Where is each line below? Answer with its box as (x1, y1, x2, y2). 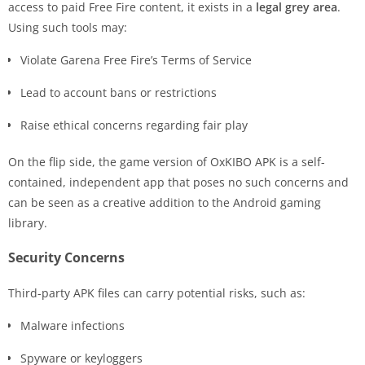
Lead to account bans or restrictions (20, 84, 217, 100)
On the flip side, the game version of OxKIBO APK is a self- (8, 153, 325, 169)
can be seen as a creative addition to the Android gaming (8, 194, 321, 210)
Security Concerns (8, 248, 125, 266)
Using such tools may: (8, 19, 127, 35)
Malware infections (20, 317, 125, 333)
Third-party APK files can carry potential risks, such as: (8, 284, 306, 301)
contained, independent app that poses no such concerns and (8, 174, 349, 190)
